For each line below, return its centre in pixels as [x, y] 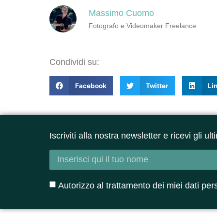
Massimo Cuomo [121, 13]
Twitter [157, 86]
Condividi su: [74, 62]
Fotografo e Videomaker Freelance [142, 26]
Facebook [91, 86]
